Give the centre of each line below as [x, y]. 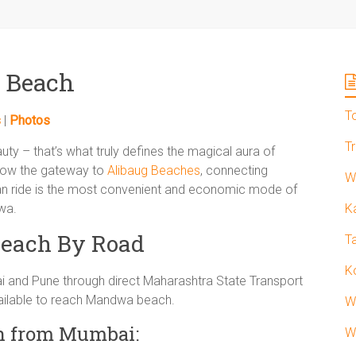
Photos [30, 120]
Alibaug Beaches [154, 170]
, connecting [234, 170]
